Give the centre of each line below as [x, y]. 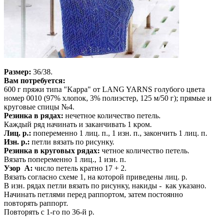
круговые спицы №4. [39, 107]
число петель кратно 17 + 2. [80, 168]
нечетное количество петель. [112, 116]
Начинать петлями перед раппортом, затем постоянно [93, 195]
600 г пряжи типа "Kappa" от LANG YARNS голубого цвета [104, 90]
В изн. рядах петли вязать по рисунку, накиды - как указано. [105, 186]
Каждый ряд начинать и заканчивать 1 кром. [78, 125]
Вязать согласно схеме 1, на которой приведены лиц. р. [96, 177]
